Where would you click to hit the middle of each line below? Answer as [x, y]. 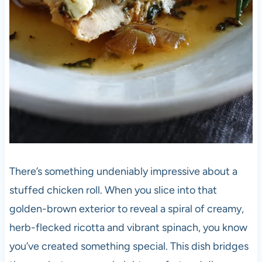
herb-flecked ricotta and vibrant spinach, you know [128, 227]
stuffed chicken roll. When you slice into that [113, 190]
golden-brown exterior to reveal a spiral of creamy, [126, 208]
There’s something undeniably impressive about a [123, 171]
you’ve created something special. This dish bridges [129, 246]
